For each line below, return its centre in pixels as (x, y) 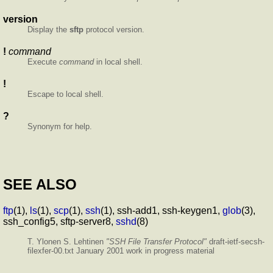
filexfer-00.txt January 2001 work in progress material (121, 250)
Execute (43, 62)
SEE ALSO (40, 184)
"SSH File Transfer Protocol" (156, 241)
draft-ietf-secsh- (236, 241)
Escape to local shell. (66, 94)
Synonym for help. (60, 127)
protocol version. (114, 30)
